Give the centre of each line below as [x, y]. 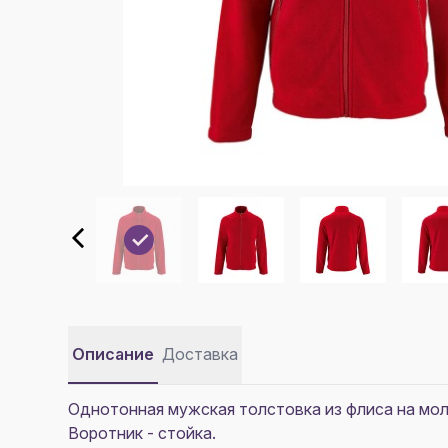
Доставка [200, 354]
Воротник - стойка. [142, 433]
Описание [113, 354]
